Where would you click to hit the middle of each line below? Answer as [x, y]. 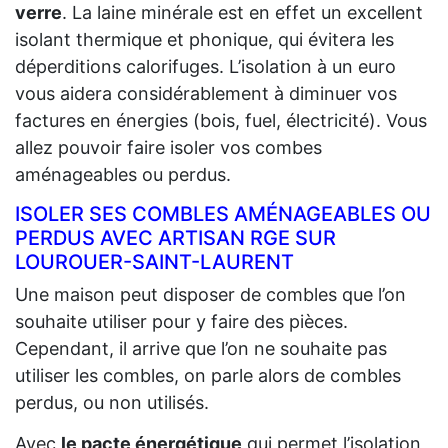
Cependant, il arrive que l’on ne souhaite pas [201, 348]
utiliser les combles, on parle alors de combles [208, 375]
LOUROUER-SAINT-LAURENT [154, 261]
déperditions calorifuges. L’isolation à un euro [205, 66]
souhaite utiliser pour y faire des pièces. [181, 321]
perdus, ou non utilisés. [112, 402]
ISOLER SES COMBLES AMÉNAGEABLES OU [223, 213]
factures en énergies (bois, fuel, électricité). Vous [221, 120]
